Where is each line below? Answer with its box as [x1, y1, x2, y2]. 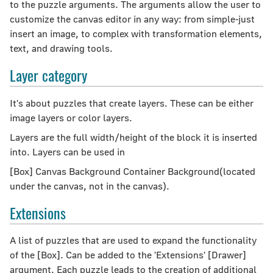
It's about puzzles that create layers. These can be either [10, 96, 253, 109]
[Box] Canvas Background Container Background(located [10, 165, 255, 177]
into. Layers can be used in [10, 145, 125, 158]
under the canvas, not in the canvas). [10, 179, 169, 192]
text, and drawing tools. [10, 42, 113, 55]
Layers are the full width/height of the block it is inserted [10, 130, 257, 143]
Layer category [10, 64, 87, 87]
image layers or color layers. [10, 111, 132, 124]
